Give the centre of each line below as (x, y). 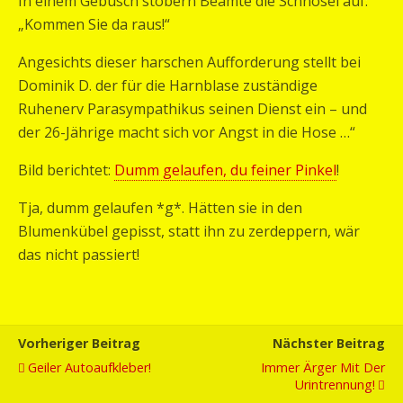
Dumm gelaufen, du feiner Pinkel (225, 170)
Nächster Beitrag (329, 343)
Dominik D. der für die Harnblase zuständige (168, 85)
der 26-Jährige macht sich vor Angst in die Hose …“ (187, 132)
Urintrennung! (335, 385)
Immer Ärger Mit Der (323, 367)
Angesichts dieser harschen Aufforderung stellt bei (189, 62)
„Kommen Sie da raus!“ (94, 24)
